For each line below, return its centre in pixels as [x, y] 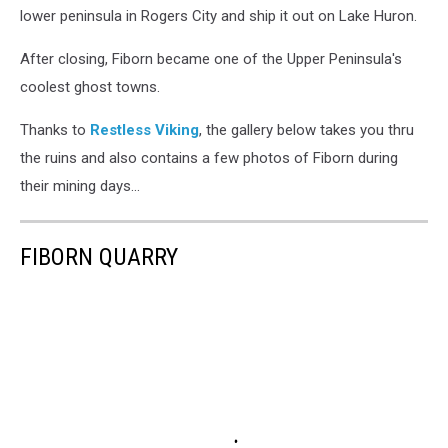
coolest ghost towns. [90, 87]
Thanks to [55, 130]
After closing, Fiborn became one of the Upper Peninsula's [211, 59]
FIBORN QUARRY [99, 257]
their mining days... [80, 186]
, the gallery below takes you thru [306, 130]
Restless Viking [144, 130]
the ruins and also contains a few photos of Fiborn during [209, 158]
